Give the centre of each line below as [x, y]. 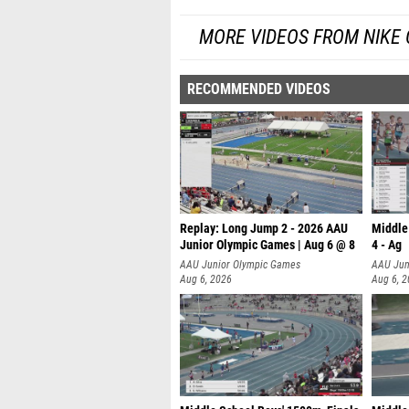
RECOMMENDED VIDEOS [259, 89]
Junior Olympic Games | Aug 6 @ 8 [267, 245]
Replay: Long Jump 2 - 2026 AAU [264, 229]
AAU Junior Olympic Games [240, 265]
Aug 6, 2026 [206, 279]
